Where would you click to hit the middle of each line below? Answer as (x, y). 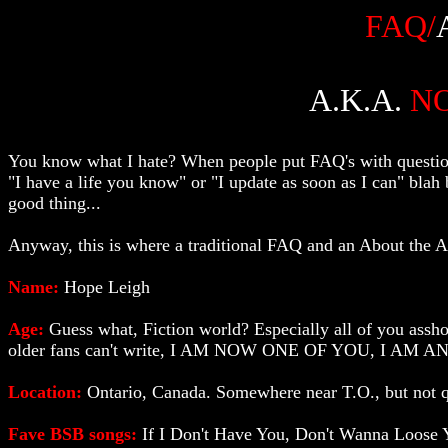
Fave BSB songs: (75, 434)
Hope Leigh (107, 287)
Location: (47, 392)
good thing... (54, 203)
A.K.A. (359, 100)
